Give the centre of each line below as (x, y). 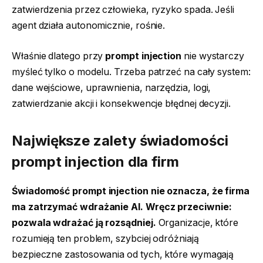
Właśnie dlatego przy (59, 56)
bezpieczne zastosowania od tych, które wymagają (123, 255)
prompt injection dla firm (96, 162)
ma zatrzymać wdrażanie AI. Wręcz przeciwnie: (122, 207)
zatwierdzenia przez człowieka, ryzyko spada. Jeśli (123, 10)
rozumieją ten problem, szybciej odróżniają (105, 239)
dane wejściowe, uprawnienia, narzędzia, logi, (112, 87)
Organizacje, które (197, 223)
